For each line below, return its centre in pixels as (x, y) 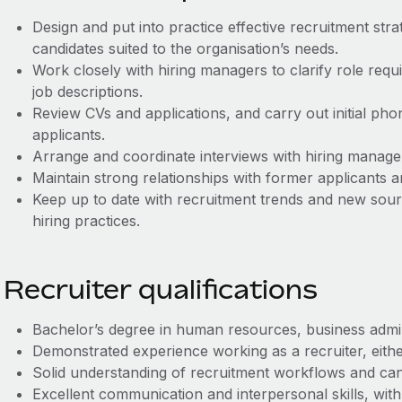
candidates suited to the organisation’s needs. (185, 48)
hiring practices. (86, 221)
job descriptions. (87, 92)
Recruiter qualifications (160, 289)
